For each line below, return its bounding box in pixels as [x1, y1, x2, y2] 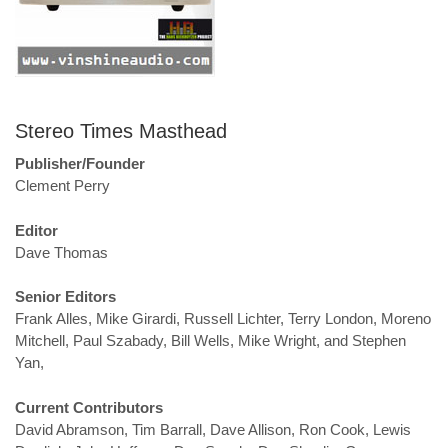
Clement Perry [15, 177, 110, 195]
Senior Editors [15, 288, 116, 306]
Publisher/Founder [15, 155, 145, 173]
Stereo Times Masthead [15, 120, 227, 143]
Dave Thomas [15, 243, 108, 261]
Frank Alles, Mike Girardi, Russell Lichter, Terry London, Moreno [15, 310, 431, 328]
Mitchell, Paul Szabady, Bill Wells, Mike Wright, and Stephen [15, 332, 406, 350]
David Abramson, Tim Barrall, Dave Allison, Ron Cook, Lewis [15, 420, 411, 438]
